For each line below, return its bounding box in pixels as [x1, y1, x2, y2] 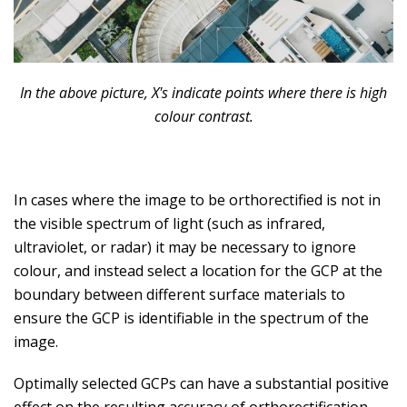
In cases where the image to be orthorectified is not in [14, 189, 381, 210]
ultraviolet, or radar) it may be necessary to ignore [14, 236, 356, 257]
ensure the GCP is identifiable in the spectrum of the [14, 307, 369, 328]
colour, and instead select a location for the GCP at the [14, 260, 382, 281]
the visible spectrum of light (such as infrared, [14, 213, 325, 233]
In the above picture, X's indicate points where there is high [20, 82, 387, 103]
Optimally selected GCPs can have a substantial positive [14, 372, 389, 393]
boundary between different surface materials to [14, 283, 345, 304]
